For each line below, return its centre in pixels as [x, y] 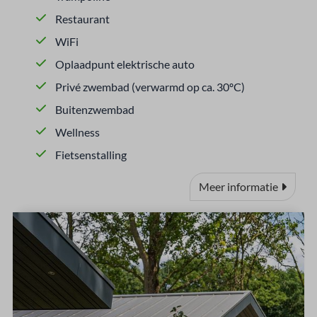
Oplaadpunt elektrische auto [125, 64]
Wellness [77, 132]
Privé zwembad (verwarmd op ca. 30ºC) [150, 87]
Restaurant [82, 19]
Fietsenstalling [91, 155]
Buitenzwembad [95, 109]
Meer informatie [238, 186]
